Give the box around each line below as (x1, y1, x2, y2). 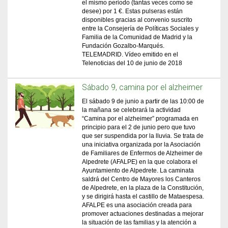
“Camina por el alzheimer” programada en (82, 115, 199, 122)
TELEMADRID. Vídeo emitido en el (82, 51, 179, 58)
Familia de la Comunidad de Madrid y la (82, 34, 193, 41)
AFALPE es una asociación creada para (82, 202, 192, 209)
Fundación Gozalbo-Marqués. (82, 42, 165, 49)
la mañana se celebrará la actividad (82, 106, 181, 113)
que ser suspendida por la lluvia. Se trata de (82, 132, 204, 139)
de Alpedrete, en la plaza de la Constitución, (82, 184, 204, 191)
